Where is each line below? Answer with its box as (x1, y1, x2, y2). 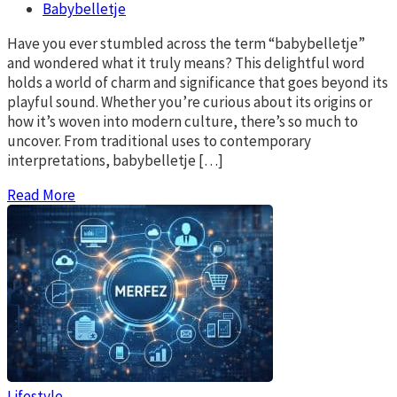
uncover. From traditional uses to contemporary (7, 130, 311, 151)
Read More (7, 184, 75, 205)
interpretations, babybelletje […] (7, 150, 223, 170)
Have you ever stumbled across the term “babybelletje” (7, 33, 365, 53)
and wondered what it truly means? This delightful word (7, 52, 365, 73)
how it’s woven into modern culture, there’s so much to (7, 111, 358, 131)
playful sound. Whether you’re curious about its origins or (7, 91, 372, 112)
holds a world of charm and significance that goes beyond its (7, 72, 388, 92)
